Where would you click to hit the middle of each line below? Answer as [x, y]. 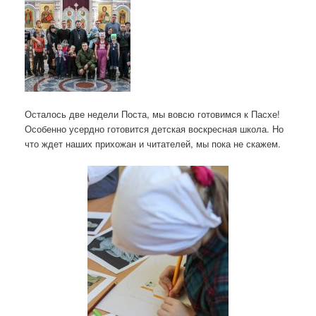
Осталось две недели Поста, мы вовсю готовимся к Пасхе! [152, 114]
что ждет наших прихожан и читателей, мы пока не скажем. [153, 143]
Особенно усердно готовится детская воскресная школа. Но [154, 128]
